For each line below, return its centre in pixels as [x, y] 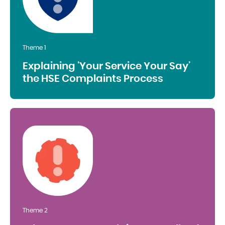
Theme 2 [35, 210]
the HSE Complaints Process [93, 79]
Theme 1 [34, 47]
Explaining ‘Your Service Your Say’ [106, 66]
